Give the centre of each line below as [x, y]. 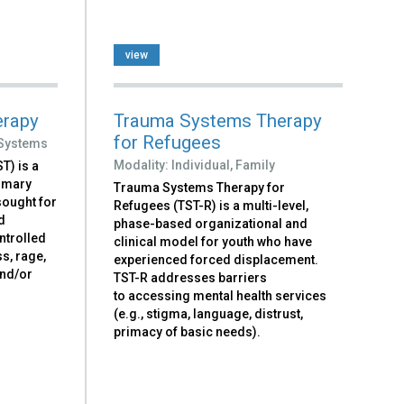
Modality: [143, 165]
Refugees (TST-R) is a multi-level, [211, 205]
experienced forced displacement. [216, 259]
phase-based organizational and [211, 223]
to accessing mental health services [220, 295]
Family [256, 165]
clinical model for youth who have [213, 241]
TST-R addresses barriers [191, 277]
